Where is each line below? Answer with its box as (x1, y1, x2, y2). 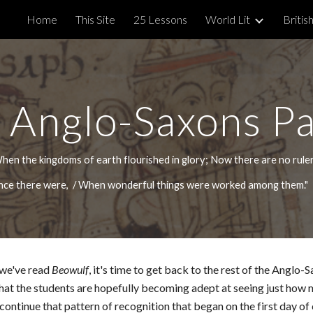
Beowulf (51, 263, 89, 276)
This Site (75, 13, 115, 26)
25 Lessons (133, 13, 187, 26)
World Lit (205, 13, 250, 26)
